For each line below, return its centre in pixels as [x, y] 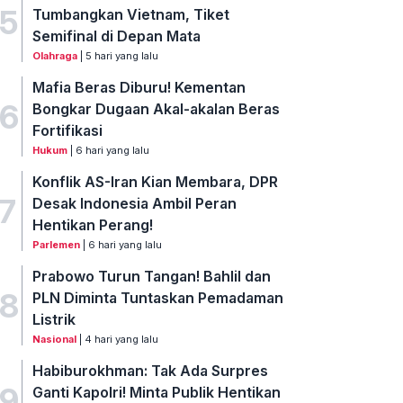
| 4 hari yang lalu [118, 340]
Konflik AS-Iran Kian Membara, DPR [156, 182]
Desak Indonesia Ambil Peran [135, 204]
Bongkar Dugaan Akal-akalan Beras [157, 109]
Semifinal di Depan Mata [117, 36]
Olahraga [55, 56]
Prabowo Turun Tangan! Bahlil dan [152, 277]
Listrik [54, 320]
